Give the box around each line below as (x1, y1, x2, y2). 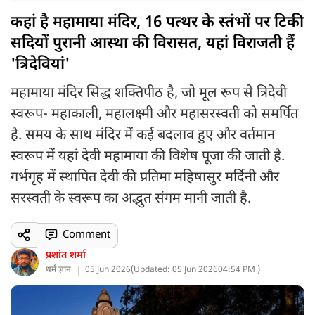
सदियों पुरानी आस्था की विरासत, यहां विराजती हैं (11, 34, 295, 54)
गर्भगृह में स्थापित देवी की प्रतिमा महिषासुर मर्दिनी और (11, 169, 279, 187)
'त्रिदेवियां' (11, 55, 70, 75)
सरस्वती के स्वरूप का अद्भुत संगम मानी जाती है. (11, 190, 251, 208)
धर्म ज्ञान (46, 264, 71, 276)
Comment (62, 228, 110, 242)
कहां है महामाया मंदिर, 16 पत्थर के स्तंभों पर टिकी (11, 13, 304, 33)
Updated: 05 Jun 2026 (134, 264, 218, 276)
